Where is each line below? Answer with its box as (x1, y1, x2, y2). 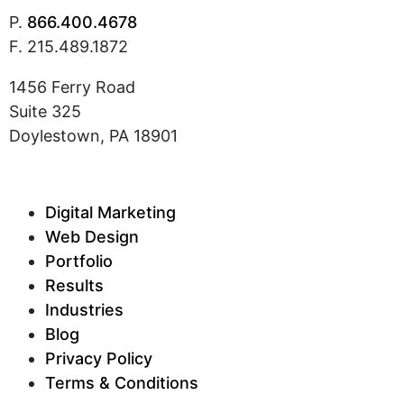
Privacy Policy (45, 348, 152, 368)
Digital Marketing (45, 202, 176, 222)
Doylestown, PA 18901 (9, 125, 178, 145)
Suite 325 (9, 101, 81, 121)
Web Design (45, 226, 139, 246)
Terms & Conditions (45, 372, 198, 392)
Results (45, 275, 104, 295)
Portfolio (45, 251, 113, 271)
